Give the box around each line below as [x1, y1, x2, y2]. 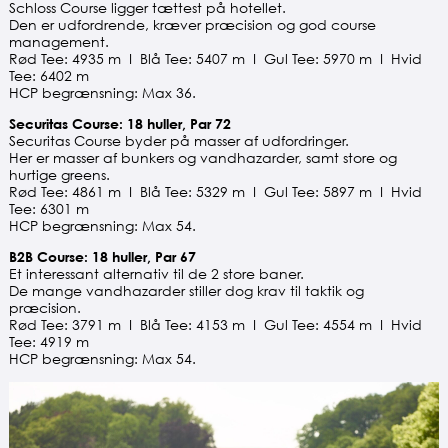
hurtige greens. [8, 166, 110, 184]
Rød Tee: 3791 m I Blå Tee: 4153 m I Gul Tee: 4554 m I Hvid [8, 316, 422, 334]
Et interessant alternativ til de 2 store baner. [8, 265, 304, 283]
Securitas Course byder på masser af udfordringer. [8, 132, 349, 150]
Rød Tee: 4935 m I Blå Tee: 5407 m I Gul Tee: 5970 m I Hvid [8, 50, 422, 68]
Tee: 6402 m [8, 67, 89, 85]
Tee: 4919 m [8, 333, 89, 351]
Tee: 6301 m [8, 200, 89, 218]
